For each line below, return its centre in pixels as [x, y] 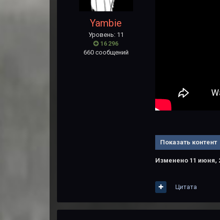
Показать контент [188, 142]
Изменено [172, 161]
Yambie [106, 23]
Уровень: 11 [106, 35]
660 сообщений [106, 53]
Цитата [186, 187]
